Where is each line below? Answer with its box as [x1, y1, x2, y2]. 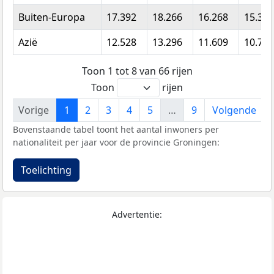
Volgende [212, 103, 256, 117]
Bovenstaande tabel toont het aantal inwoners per [13, 123, 219, 135]
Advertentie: [112, 208, 162, 220]
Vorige [18, 103, 49, 117]
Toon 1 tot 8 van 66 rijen [81, 64, 193, 78]
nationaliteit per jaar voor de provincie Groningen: [13, 136, 220, 148]
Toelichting [21, 163, 72, 177]
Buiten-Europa [18, 10, 85, 24]
